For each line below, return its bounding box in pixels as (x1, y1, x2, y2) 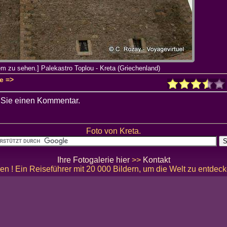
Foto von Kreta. (86, 126, 141, 135)
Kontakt (142, 155, 170, 164)
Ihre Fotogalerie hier (57, 155, 130, 164)
